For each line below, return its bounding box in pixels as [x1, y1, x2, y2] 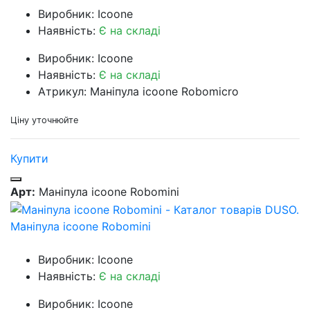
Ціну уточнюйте [10, 115, 78, 126]
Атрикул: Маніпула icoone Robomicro [38, 84, 239, 99]
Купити [10, 152, 48, 166]
